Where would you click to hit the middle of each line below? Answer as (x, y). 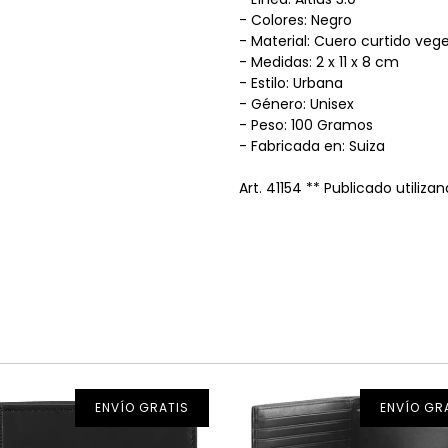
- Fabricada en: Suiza (312, 145)
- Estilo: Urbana (291, 82)
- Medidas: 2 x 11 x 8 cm (319, 61)
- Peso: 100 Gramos (306, 124)
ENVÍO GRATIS (142, 408)
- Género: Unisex (296, 103)
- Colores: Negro (295, 19)
